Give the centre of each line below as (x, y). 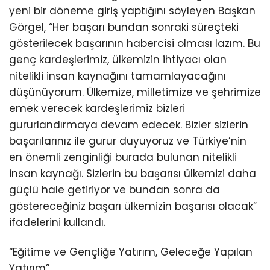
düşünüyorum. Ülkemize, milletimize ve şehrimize (135, 93)
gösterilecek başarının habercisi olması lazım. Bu (135, 44)
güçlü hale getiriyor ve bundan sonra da (115, 190)
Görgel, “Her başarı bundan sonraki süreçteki (124, 27)
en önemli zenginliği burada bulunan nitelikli (123, 158)
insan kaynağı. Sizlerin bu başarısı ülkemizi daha (133, 174)
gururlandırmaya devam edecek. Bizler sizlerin (129, 125)
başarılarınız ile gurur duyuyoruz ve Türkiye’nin (128, 141)
